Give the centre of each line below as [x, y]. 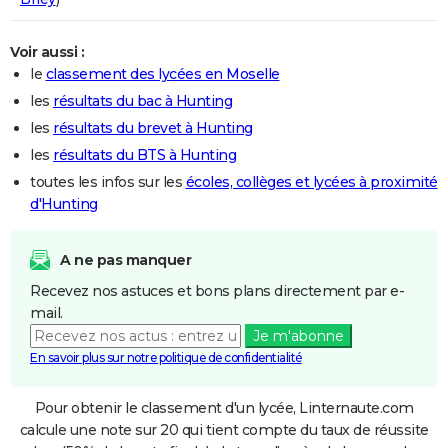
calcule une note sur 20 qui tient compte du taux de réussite [224, 429]
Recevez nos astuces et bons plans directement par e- [217, 290]
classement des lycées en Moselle [162, 73]
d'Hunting [64, 203]
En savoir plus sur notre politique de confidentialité [166, 357]
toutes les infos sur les [108, 181]
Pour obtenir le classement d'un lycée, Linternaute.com [224, 407]
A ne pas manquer [125, 259]
